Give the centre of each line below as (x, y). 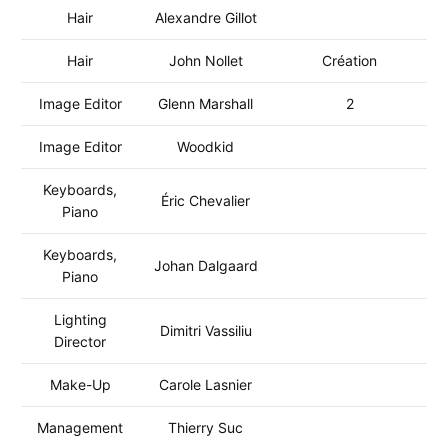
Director (80, 341)
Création (349, 60)
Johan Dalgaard (205, 265)
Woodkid (205, 146)
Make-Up (80, 384)
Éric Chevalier (205, 200)
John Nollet (205, 60)
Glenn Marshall (205, 103)
